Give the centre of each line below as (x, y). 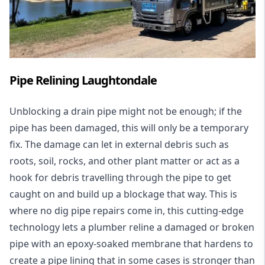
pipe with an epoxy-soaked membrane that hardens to (131, 243)
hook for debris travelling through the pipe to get (120, 177)
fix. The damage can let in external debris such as (119, 144)
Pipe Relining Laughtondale (83, 80)
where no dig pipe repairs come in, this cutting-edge (127, 210)
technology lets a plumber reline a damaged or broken (132, 227)
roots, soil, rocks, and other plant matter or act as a (125, 161)
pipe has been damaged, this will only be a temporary (129, 127)
